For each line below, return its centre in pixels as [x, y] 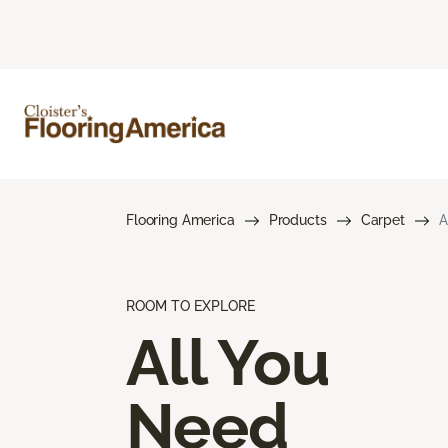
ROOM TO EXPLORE [190, 305]
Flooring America [180, 219]
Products [297, 219]
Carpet [382, 219]
